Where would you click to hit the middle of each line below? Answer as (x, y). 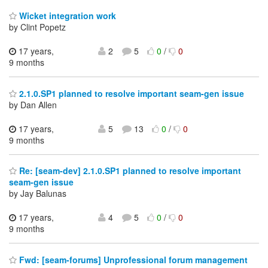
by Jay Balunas (38, 194)
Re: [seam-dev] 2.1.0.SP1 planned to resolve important (129, 171)
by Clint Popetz (37, 27)
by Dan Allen (33, 104)
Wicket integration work (66, 16)
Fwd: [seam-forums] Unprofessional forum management (132, 259)
